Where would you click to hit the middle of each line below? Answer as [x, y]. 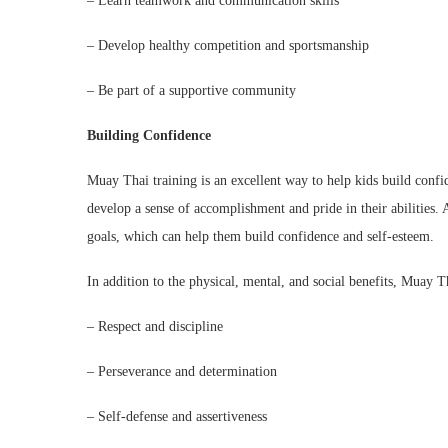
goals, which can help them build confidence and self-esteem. [260, 236]
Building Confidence [149, 135]
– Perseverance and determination [182, 371]
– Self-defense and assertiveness [177, 416]
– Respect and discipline [155, 326]
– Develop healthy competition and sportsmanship [228, 45]
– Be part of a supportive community [191, 90]
